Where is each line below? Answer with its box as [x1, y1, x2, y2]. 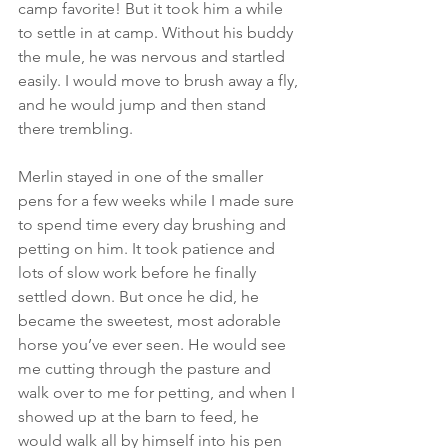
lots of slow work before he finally [18, 263, 260, 282]
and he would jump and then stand [18, 95, 270, 114]
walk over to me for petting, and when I [18, 383, 299, 402]
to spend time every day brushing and [18, 215, 290, 234]
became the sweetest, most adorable [18, 311, 285, 330]
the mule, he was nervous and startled [18, 47, 289, 66]
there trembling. [18, 119, 133, 138]
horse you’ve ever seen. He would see [18, 335, 290, 354]
